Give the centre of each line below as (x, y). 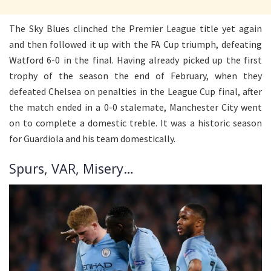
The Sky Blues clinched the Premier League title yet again (135, 29)
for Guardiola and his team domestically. (92, 139)
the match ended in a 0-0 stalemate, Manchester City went (135, 107)
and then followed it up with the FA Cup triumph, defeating (135, 44)
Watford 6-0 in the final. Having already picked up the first (135, 60)
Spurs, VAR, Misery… (71, 168)
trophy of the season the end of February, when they (135, 76)
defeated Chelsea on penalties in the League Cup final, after (135, 92)
